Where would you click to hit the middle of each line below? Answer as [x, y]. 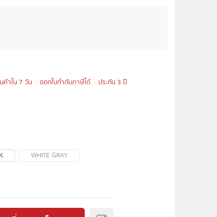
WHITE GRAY [49, 155]
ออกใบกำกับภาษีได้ [65, 82]
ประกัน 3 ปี [113, 82]
